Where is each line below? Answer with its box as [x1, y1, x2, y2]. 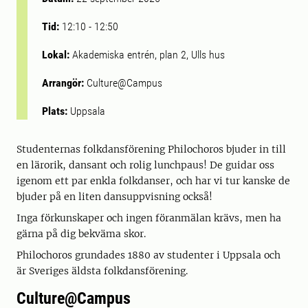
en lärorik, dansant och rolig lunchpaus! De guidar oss [16, 159, 274, 171]
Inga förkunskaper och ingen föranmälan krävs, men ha [16, 212, 281, 224]
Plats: [42, 104, 70, 118]
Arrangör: [42, 76, 87, 89]
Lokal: [42, 48, 72, 61]
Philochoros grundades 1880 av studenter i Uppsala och [16, 249, 280, 261]
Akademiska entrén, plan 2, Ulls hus [72, 48, 225, 61]
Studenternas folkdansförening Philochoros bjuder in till [16, 143, 286, 155]
